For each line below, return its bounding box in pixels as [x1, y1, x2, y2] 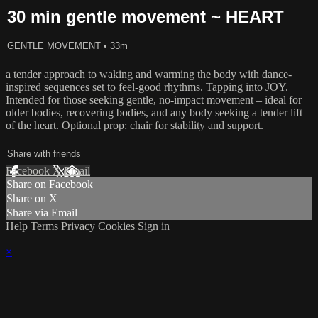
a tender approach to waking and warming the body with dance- [6, 68, 292, 80]
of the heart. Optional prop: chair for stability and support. [6, 119, 263, 131]
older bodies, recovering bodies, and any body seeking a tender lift [6, 106, 302, 119]
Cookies [98, 220, 138, 232]
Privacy [61, 220, 98, 232]
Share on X [6, 192, 57, 204]
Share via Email [6, 207, 77, 219]
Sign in [138, 220, 170, 232]
